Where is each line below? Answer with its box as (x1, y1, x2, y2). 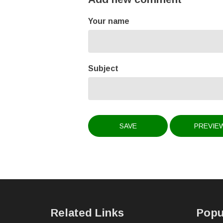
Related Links (51, 207, 124, 219)
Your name (88, 17, 129, 25)
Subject (88, 64, 118, 73)
